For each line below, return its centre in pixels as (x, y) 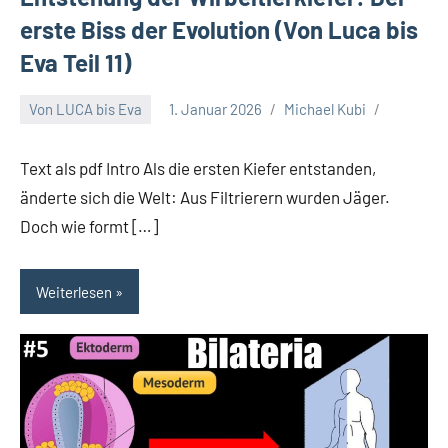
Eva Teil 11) (75, 62)
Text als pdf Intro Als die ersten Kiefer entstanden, (198, 167)
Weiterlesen (74, 291)
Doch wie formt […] (89, 225)
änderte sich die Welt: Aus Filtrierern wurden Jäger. (205, 196)
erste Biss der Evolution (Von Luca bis (219, 29)
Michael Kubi (325, 109)
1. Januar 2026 (215, 109)
